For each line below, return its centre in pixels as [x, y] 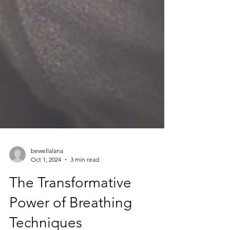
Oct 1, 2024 [46, 184]
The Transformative [70, 207]
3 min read [85, 184]
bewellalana [47, 175]
